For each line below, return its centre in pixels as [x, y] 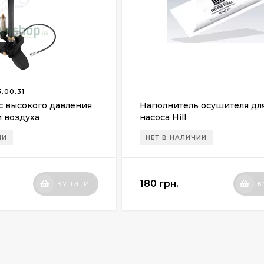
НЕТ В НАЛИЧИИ [176, 138]
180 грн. [159, 184]
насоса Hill [163, 117]
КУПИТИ [74, 184]
